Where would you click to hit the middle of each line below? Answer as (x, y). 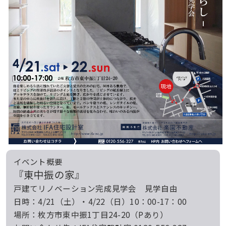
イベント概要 (38, 161)
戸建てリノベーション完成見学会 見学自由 (95, 188)
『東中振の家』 (49, 174)
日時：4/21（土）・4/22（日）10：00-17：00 (100, 201)
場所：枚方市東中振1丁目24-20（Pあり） (91, 214)
